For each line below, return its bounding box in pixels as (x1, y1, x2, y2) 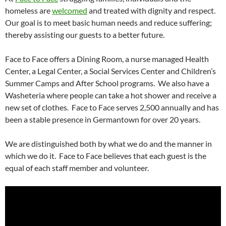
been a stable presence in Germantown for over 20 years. (5, 115, 200, 124)
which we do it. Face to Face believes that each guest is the (5, 151, 206, 160)
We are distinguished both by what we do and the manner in (5, 139, 212, 148)
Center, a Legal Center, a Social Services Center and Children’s (5, 66, 216, 76)
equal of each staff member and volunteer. (5, 163, 149, 173)
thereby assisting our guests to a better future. (5, 30, 164, 39)
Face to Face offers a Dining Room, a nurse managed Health (5, 54, 209, 64)
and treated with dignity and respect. (87, 6, 217, 15)
